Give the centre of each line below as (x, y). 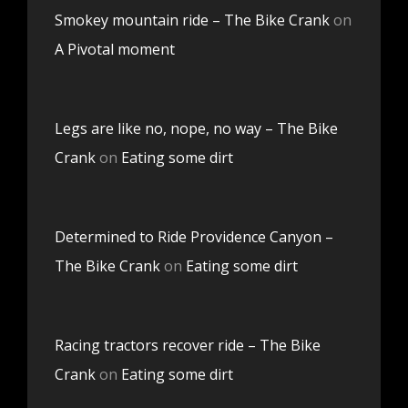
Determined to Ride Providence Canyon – (194, 236)
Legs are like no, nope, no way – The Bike (196, 128)
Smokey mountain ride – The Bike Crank (192, 20)
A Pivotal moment (115, 49)
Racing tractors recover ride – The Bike (188, 345)
